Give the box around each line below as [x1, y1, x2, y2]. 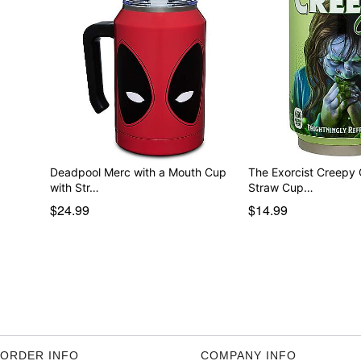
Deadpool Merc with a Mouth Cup [49, 164, 226, 179]
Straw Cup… [248, 180, 314, 194]
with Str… [49, 180, 99, 194]
